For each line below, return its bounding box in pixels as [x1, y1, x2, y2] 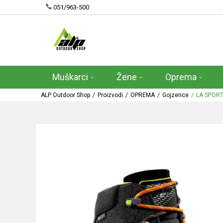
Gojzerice [162, 92, 189, 99]
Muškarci [52, 72, 88, 82]
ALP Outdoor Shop [41, 92, 90, 99]
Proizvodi [98, 92, 123, 99]
